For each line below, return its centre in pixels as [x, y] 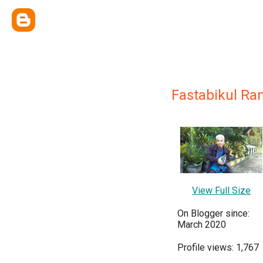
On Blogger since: [213, 213]
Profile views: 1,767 [218, 247]
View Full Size [221, 190]
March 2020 [202, 224]
